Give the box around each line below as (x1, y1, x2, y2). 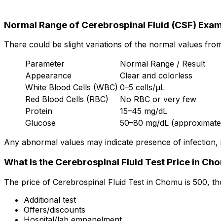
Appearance (25, 71, 72, 81)
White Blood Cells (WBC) (25, 82, 118, 93)
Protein (25, 106, 52, 116)
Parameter (25, 59, 65, 69)
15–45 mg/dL (120, 106, 167, 116)
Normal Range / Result (120, 59, 205, 69)
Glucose (25, 118, 56, 128)
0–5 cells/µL (120, 82, 165, 93)
